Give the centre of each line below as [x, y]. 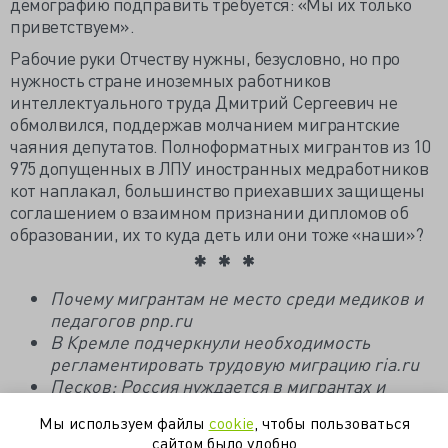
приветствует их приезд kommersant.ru [214, 407]
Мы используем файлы [123, 422]
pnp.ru [165, 319]
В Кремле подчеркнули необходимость [210, 341]
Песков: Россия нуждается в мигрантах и [217, 385]
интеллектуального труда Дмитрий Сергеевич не [203, 101]
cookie [231, 422]
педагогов [92, 319]
